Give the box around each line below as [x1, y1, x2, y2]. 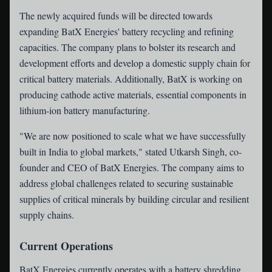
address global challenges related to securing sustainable [19, 177, 233, 189]
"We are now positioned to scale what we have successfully [19, 129, 246, 142]
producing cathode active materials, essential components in [19, 88, 246, 101]
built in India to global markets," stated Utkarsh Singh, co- [19, 145, 242, 158]
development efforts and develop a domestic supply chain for [19, 56, 250, 69]
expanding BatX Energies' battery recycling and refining [19, 25, 234, 38]
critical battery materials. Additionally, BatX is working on [19, 72, 242, 85]
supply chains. [19, 208, 74, 221]
